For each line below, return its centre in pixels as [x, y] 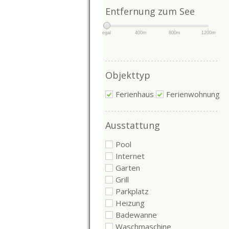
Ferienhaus [134, 94]
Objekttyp [128, 75]
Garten [128, 167]
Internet [130, 156]
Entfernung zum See [150, 11]
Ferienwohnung [193, 94]
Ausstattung [132, 125]
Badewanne [136, 214]
